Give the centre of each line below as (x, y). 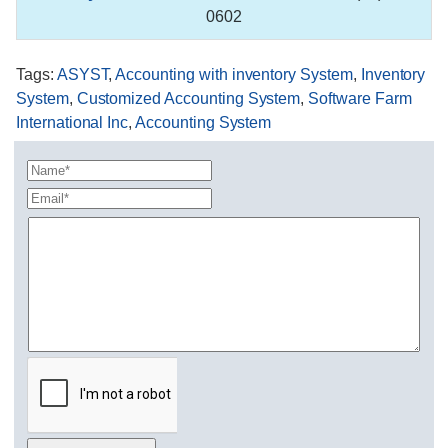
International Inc (72, 123)
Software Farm (360, 99)
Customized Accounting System (188, 99)
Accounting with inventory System (234, 75)
